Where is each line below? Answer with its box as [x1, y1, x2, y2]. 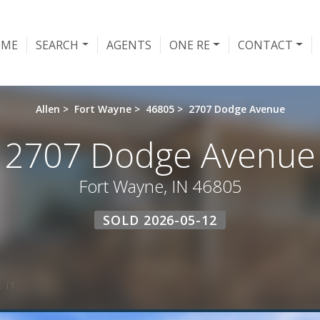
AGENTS [106, 36, 152, 53]
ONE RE [169, 36, 211, 53]
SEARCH [36, 36, 79, 53]
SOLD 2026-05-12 [103, 211, 217, 229]
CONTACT [237, 36, 293, 53]
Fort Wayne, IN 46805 [78, 174, 242, 198]
